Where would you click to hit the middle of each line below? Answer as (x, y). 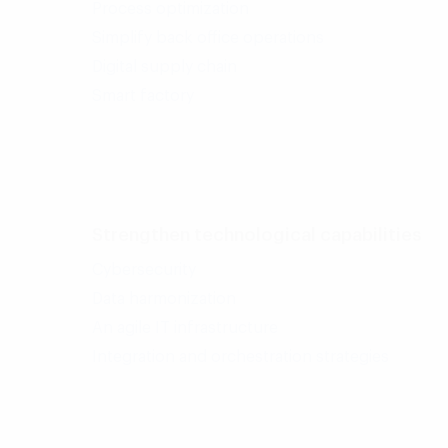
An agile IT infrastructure (185, 328)
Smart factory (143, 96)
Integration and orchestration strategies (240, 357)
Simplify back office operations (208, 38)
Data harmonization (164, 299)
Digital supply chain (164, 67)
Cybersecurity (144, 270)
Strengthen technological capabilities (257, 235)
